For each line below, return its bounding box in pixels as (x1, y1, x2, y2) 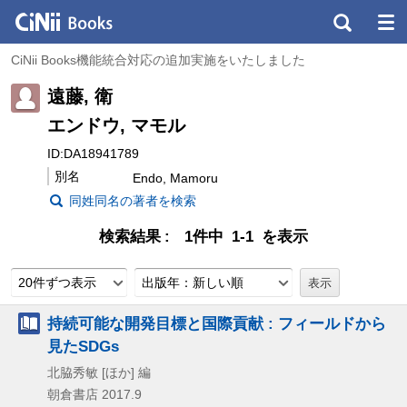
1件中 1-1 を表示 (184, 227, 308, 245)
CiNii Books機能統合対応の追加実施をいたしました (11, 53, 305, 67)
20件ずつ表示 (18, 274, 96, 290)
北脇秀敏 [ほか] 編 (47, 364, 151, 380)
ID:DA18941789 (47, 145, 139, 161)
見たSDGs (47, 336, 119, 355)
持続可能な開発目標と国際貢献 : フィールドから (47, 313, 386, 333)
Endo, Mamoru (133, 170, 218, 185)
